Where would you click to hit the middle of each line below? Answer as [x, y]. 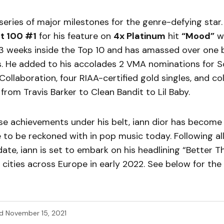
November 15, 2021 [36, 213]
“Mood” [198, 36]
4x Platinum [139, 36]
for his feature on [75, 36]
